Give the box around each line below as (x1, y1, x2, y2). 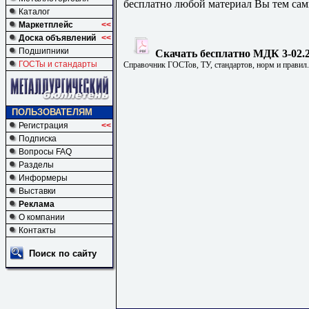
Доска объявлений (19, 33, 96, 43)
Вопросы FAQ (19, 147, 72, 157)
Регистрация (19, 121, 68, 130)
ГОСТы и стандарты (19, 59, 97, 69)
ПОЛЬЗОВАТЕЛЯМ (12, 107, 92, 117)
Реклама (19, 199, 54, 209)
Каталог (19, 7, 50, 17)
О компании (19, 212, 65, 222)
